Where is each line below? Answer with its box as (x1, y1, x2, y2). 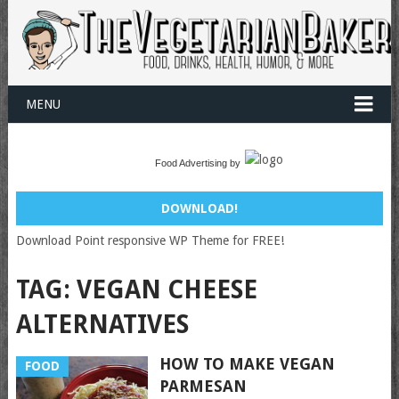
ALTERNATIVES (15, 310, 189, 340)
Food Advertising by (154, 158, 240, 169)
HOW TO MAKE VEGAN (159, 354, 335, 374)
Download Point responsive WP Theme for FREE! (15, 233, 284, 248)
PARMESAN (159, 377, 247, 396)
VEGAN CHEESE (76, 275, 257, 305)
